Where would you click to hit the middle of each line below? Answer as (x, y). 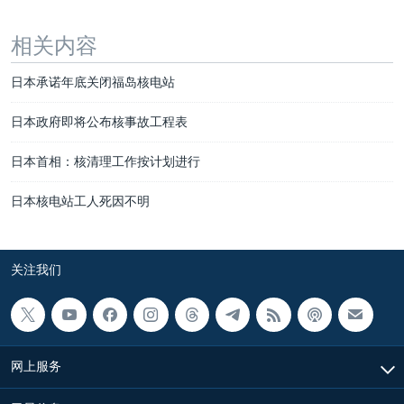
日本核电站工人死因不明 (80, 201)
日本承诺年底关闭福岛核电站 (93, 82)
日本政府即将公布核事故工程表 (99, 122)
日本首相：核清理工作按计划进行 (106, 161)
